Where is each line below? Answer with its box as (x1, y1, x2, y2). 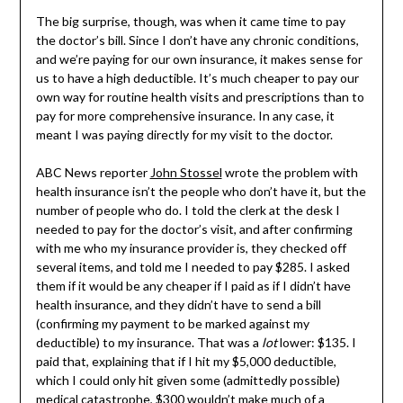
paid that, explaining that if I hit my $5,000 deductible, (35, 354, 336, 370)
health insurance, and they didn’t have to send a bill (35, 297, 321, 313)
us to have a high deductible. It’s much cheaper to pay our (35, 70, 359, 86)
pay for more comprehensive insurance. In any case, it (35, 108, 335, 124)
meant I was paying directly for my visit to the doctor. (35, 127, 333, 143)
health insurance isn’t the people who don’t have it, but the (35, 184, 366, 200)
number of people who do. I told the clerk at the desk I (35, 202, 340, 219)
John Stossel (149, 165, 222, 181)
